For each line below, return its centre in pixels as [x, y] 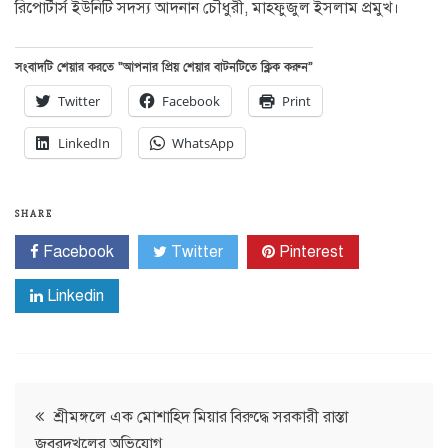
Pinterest [309, 252]
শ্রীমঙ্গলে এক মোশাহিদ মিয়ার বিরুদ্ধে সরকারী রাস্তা [201, 417]
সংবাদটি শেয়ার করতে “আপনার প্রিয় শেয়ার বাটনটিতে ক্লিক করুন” [164, 67]
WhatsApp [203, 143]
